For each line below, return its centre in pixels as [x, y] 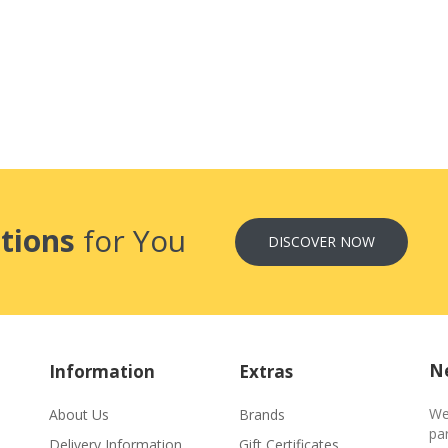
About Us [79, 414]
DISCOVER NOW [321, 241]
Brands [262, 414]
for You [130, 240]
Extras [266, 371]
